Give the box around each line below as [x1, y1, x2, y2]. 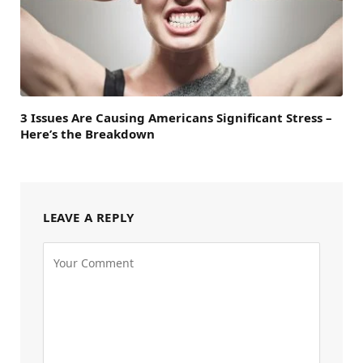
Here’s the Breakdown [20, 125, 155, 142]
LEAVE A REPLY [43, 208, 135, 225]
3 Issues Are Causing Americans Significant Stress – [20, 109, 332, 126]
